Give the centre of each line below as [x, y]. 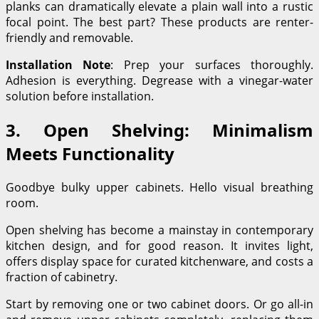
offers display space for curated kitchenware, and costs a [159, 262]
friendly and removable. [69, 38]
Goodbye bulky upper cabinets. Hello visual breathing [159, 188]
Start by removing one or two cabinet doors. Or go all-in [159, 304]
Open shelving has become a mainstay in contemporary [159, 230]
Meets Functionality [90, 154]
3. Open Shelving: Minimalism [159, 130]
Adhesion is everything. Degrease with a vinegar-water [159, 81]
